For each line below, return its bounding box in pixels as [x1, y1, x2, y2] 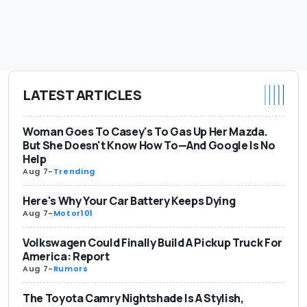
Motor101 [53, 208, 93, 219]
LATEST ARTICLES [23, 85, 142, 104]
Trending [53, 166, 95, 177]
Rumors [53, 263, 88, 275]
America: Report [23, 249, 110, 265]
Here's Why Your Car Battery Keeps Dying [23, 193, 236, 209]
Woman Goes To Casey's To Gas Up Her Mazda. [23, 124, 268, 140]
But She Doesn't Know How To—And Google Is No [23, 138, 275, 153]
